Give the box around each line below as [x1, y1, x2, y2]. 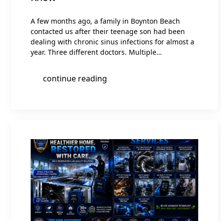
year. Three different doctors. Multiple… [31, 47, 162, 57]
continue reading [43, 73, 107, 84]
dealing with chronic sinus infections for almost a [31, 37, 194, 47]
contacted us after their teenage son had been [31, 27, 185, 37]
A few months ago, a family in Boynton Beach [31, 16, 180, 26]
